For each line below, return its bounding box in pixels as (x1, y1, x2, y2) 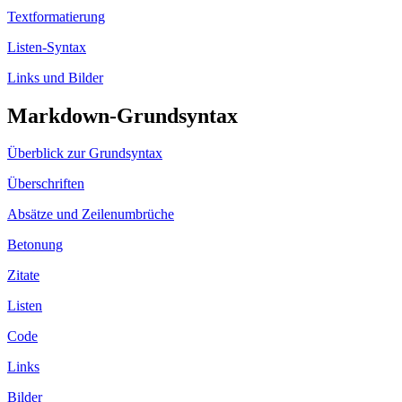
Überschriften (7, 176, 84, 192)
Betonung (7, 237, 63, 253)
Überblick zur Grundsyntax (7, 145, 162, 162)
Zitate (7, 267, 39, 284)
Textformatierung (7, 8, 105, 24)
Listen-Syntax (7, 39, 86, 55)
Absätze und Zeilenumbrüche (7, 206, 174, 223)
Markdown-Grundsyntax (7, 103, 238, 127)
